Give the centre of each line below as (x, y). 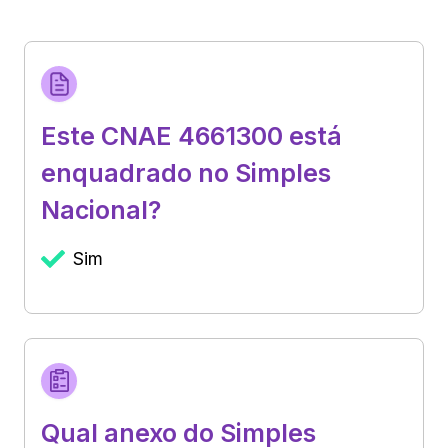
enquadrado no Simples (186, 172)
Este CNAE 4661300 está (191, 135)
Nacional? (101, 209)
